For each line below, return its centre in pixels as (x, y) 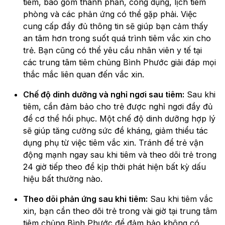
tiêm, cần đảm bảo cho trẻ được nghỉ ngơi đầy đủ (118, 107)
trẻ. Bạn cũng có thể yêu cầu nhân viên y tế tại (113, 50)
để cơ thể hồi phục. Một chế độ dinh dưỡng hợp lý (119, 119)
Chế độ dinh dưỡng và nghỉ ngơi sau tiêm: (104, 95)
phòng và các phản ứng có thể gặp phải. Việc (110, 14)
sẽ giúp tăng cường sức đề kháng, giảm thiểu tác (116, 131)
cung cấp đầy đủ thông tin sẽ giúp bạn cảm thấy (116, 26)
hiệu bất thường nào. (63, 179)
